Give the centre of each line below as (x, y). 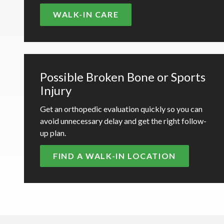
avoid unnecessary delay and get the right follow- (123, 120)
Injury (56, 90)
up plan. (53, 132)
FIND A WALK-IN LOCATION (114, 155)
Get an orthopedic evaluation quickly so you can (121, 108)
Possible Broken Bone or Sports (123, 76)
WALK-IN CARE (86, 14)
